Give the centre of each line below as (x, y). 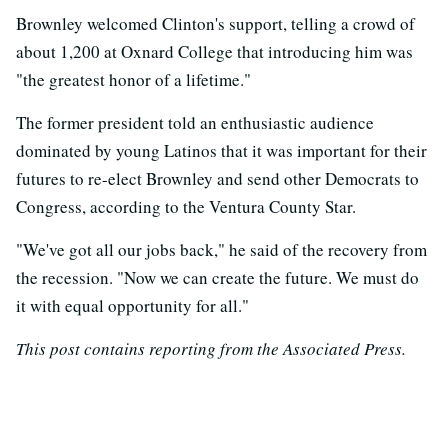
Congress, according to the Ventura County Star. (186, 206)
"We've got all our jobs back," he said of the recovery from (221, 249)
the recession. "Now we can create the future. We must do (217, 277)
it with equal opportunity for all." (132, 305)
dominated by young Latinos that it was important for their (221, 150)
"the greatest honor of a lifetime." (133, 79)
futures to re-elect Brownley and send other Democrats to (217, 178)
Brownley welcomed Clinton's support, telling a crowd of (215, 23)
